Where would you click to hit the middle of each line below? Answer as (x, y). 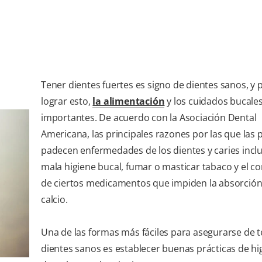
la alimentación (129, 101)
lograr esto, (67, 101)
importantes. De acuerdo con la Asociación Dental (149, 118)
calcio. (54, 200)
